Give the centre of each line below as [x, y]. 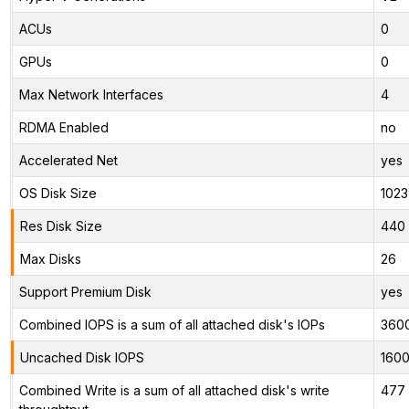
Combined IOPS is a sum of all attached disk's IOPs [172, 324]
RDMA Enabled [63, 127]
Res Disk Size [61, 225]
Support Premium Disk [85, 291]
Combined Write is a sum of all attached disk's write [174, 390]
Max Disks [50, 258]
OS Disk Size [58, 193]
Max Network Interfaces [91, 94]
